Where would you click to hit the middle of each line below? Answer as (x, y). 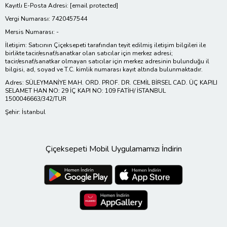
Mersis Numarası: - (32, 32)
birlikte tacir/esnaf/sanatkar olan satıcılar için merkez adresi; (89, 53)
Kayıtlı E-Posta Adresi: (37, 6)
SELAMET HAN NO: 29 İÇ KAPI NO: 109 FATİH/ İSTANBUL (85, 91)
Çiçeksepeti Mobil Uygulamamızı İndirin (113, 149)
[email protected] (94, 6)
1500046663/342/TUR (36, 99)
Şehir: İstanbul (25, 112)
